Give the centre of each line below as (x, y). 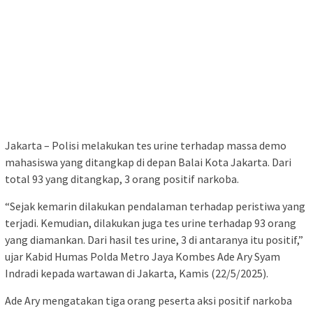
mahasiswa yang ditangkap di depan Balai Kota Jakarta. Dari (148, 162)
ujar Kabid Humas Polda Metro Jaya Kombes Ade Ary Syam (143, 256)
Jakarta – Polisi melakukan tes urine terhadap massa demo (146, 145)
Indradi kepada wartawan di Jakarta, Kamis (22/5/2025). (137, 273)
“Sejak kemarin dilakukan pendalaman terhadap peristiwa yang (155, 206)
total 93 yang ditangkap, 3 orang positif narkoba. (122, 179)
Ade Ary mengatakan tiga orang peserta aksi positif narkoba (148, 300)
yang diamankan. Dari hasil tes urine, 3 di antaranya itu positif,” (154, 239)
